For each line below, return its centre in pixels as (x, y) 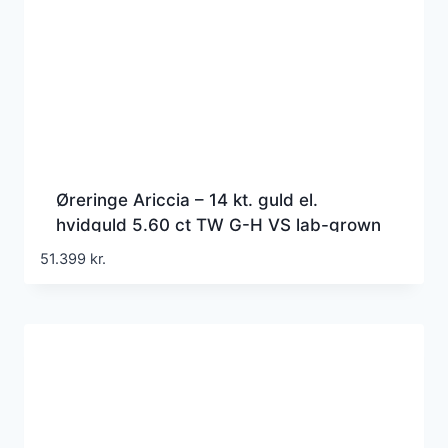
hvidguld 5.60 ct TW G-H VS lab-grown (218, 225)
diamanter (97, 250)
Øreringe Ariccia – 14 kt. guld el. (187, 200)
